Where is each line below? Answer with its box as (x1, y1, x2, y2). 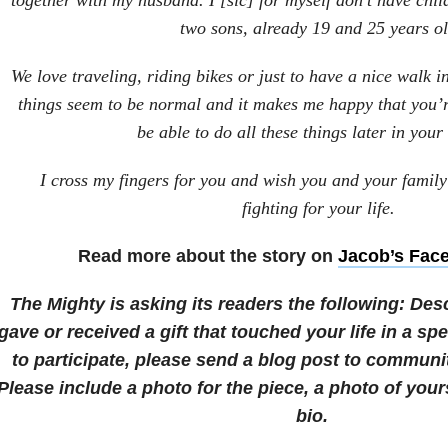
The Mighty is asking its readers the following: (10, 294, 410, 315)
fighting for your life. (241, 198, 400, 219)
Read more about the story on (78, 246, 338, 267)
